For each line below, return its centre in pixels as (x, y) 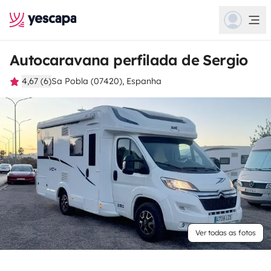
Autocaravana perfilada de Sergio (129, 60)
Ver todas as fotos (226, 233)
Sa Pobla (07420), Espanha (106, 81)
